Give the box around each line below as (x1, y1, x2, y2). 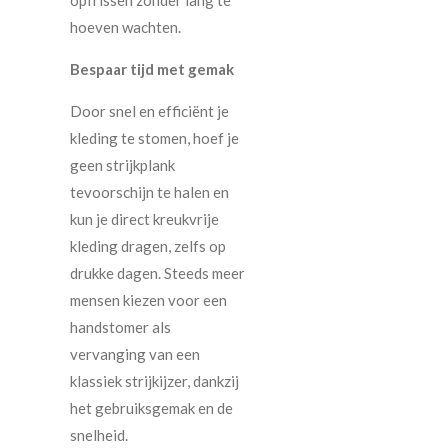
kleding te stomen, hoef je (70, 129, 239, 148)
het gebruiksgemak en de (70, 399, 233, 418)
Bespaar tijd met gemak (70, 60, 234, 79)
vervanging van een (70, 345, 200, 364)
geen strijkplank (70, 156, 175, 175)
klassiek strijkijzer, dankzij (70, 372, 239, 391)
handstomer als (70, 318, 171, 337)
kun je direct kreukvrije (70, 210, 219, 229)
